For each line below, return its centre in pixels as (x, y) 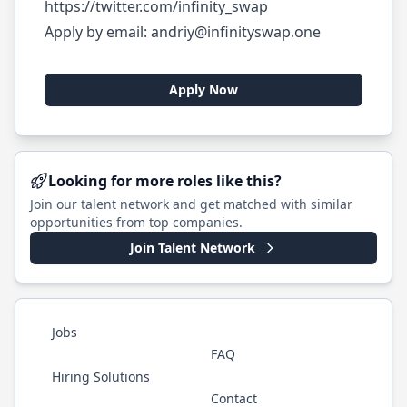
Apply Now (203, 89)
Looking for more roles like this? (165, 181)
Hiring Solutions (101, 377)
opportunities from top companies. (136, 222)
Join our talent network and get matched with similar (191, 204)
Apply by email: (98, 32)
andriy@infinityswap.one (236, 32)
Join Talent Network (193, 248)
